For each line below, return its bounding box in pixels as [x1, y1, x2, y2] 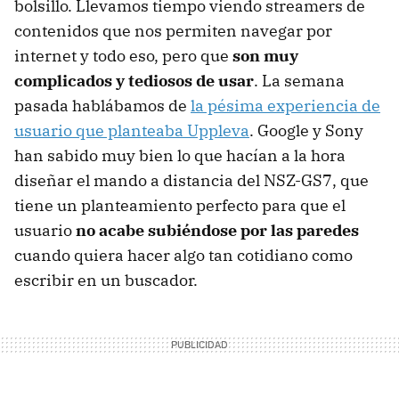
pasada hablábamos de [14, 94, 191, 116]
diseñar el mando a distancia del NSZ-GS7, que [14, 169, 369, 191]
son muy [232, 45, 298, 66]
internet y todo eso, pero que [14, 45, 232, 66]
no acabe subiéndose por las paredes [76, 219, 359, 240]
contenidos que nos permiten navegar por [14, 20, 332, 41]
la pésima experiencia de [191, 94, 380, 116]
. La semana [254, 69, 345, 91]
